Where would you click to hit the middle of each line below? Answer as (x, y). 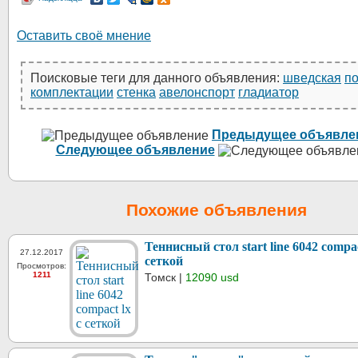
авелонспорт (197, 92)
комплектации (72, 92)
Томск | (165, 277)
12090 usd (212, 277)
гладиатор (268, 92)
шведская (312, 78)
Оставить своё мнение (84, 36)
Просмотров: (42, 265)
